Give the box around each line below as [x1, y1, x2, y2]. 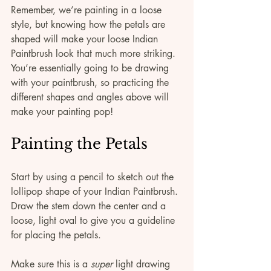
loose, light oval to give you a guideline [11, 214, 178, 227]
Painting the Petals [11, 135, 148, 153]
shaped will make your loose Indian [11, 33, 161, 46]
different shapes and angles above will [11, 91, 172, 104]
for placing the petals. [11, 229, 104, 242]
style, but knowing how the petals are [11, 18, 168, 31]
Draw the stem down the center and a [11, 200, 169, 213]
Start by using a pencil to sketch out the [11, 171, 177, 184]
